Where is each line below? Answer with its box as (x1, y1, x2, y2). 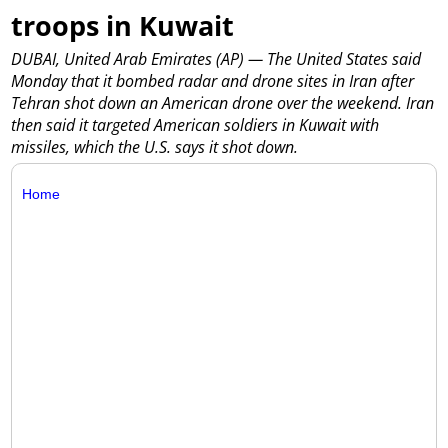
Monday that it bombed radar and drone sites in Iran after (11, 70, 415, 93)
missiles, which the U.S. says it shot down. (11, 136, 299, 159)
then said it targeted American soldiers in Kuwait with (11, 114, 380, 137)
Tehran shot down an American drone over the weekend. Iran (11, 92, 435, 115)
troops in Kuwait (11, 6, 235, 44)
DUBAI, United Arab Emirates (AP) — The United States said (11, 48, 422, 71)
